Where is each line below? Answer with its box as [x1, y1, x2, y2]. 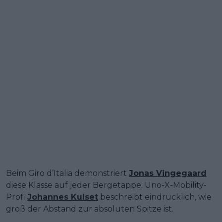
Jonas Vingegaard [129, 168, 207, 178]
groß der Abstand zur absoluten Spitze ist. [6, 204, 173, 214]
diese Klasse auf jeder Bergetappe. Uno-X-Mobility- [6, 180, 207, 190]
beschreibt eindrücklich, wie [98, 192, 212, 202]
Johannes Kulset [27, 192, 98, 202]
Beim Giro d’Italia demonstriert [6, 168, 129, 178]
